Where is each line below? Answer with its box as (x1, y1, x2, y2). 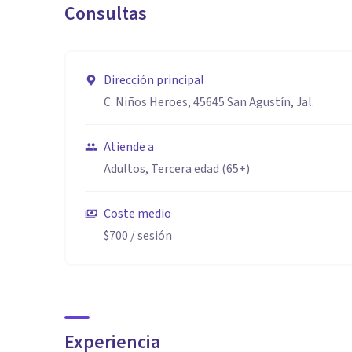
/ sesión (128, 227, 172, 244)
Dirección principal (104, 71, 204, 89)
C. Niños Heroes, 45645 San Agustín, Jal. (104, 93, 314, 111)
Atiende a (104, 138, 154, 156)
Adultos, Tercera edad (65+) (104, 160, 250, 178)
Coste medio (104, 205, 171, 222)
